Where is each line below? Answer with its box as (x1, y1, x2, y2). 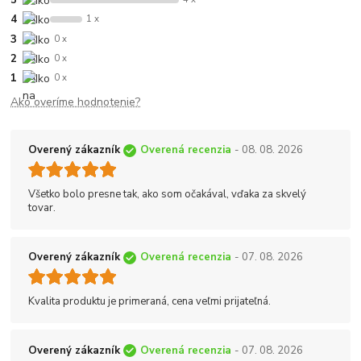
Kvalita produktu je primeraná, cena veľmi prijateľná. (28, 294, 271, 309)
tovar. (28, 201, 56, 216)
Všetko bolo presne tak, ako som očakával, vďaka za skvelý (28, 187, 306, 202)
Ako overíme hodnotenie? (10, 94, 141, 110)
